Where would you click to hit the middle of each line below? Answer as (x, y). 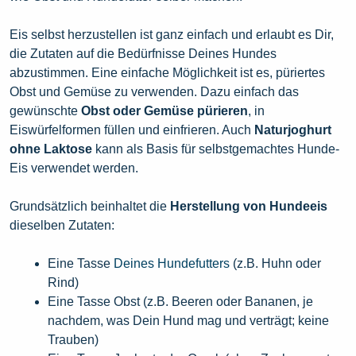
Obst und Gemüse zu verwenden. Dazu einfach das (154, 92)
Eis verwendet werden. (74, 168)
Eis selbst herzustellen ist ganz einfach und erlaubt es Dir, (172, 35)
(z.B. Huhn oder (275, 264)
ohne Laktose (51, 149)
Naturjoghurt (293, 130)
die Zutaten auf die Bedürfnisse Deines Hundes (143, 54)
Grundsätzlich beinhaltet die (90, 207)
